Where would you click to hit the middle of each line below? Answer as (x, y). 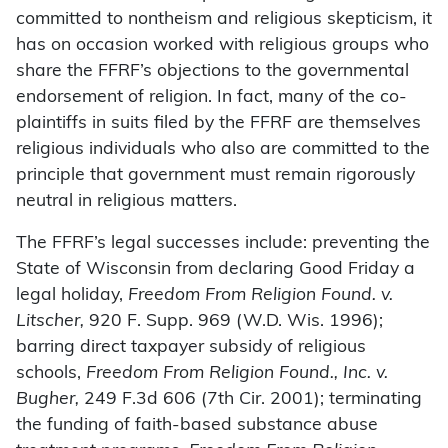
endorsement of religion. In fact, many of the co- (211, 98)
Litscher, (50, 322)
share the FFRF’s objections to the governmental (212, 72)
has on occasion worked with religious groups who (222, 46)
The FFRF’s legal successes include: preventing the (223, 244)
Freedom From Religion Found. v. (260, 296)
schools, (51, 374)
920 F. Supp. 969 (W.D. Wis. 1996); (233, 322)
